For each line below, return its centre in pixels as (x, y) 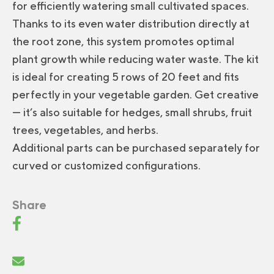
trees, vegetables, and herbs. (85, 130)
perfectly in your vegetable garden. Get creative (135, 94)
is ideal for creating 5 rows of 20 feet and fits (126, 77)
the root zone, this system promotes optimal (123, 41)
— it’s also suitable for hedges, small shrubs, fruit (132, 112)
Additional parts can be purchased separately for (136, 148)
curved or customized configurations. (106, 165)
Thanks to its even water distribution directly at (131, 24)
